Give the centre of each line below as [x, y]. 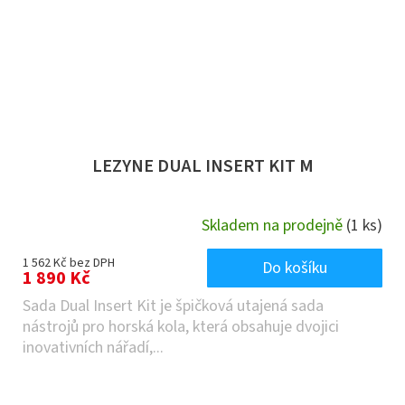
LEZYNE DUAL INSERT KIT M [202, 166]
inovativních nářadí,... [93, 347]
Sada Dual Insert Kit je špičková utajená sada [173, 306]
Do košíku [295, 268]
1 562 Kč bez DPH [69, 263]
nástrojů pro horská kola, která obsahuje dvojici [181, 326]
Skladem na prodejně [274, 226]
